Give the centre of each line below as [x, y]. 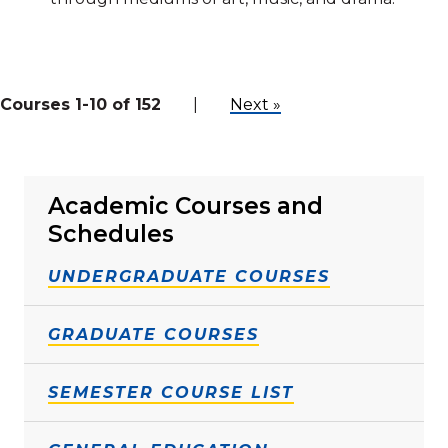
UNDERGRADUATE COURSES [189, 276]
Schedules [111, 233]
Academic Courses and [185, 205]
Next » [255, 104]
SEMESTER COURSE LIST [171, 392]
